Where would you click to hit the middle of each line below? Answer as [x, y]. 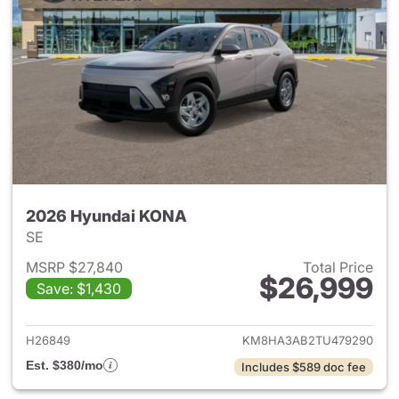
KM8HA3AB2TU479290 [308, 340]
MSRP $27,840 [74, 267]
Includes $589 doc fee [304, 367]
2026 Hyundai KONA [106, 216]
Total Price [338, 267]
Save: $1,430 [79, 289]
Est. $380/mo [65, 365]
